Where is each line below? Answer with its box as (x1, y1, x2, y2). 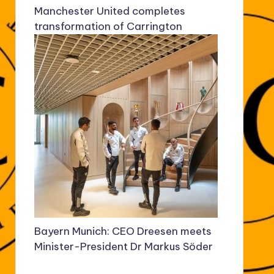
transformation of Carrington (34, 20, 182, 34)
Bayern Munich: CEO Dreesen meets (34, 224, 212, 239)
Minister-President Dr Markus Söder (34, 240, 213, 254)
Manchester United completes (34, 4, 185, 18)
